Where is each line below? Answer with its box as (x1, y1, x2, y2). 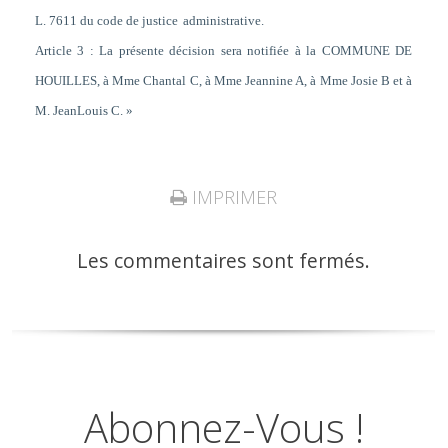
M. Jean (34, 103, 77, 119)
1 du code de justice (69, 13, 178, 29)
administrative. (182, 13, 264, 29)
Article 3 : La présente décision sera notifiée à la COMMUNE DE (34, 43, 413, 59)
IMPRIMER (187, 184, 278, 209)
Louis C (76, 103, 120, 119)
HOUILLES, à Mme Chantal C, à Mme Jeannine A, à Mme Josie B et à (34, 73, 413, 89)
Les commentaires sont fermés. (77, 246, 371, 274)
